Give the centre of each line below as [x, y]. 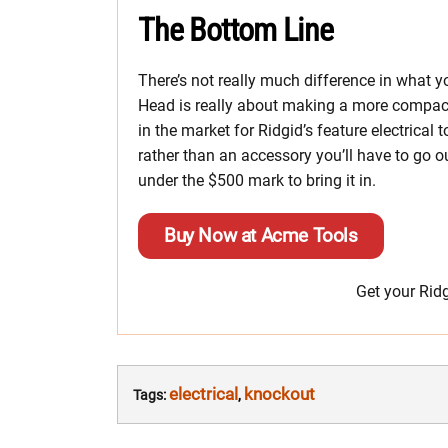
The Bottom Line [236, 29]
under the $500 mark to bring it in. [257, 180]
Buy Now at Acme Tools [261, 235]
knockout [279, 393]
